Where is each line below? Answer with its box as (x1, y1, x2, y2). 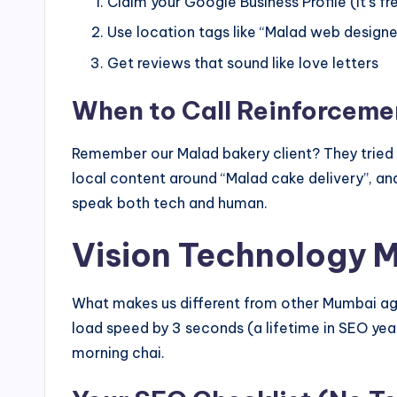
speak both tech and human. (72, 193, 268, 212)
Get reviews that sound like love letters (107, 53, 378, 72)
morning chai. (72, 343, 165, 362)
